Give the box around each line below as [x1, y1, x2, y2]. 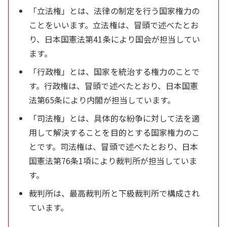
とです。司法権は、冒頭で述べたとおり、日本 [29, 140, 199, 153]
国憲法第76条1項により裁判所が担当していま [29, 154, 198, 167]
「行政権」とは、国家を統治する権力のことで [29, 65, 200, 78]
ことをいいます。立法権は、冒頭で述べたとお [29, 18, 199, 31]
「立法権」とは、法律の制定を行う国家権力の [29, 4, 200, 17]
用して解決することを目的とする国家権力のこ [29, 126, 200, 138]
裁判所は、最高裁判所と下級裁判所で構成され [29, 186, 200, 199]
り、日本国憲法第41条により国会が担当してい [29, 32, 201, 45]
